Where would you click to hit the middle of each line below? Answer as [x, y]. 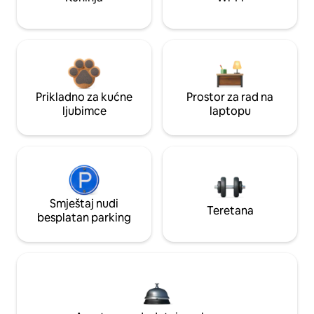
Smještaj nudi [84, 204]
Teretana [230, 211]
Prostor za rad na [230, 97]
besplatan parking [84, 218]
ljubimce [84, 111]
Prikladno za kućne [84, 97]
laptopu [230, 111]
